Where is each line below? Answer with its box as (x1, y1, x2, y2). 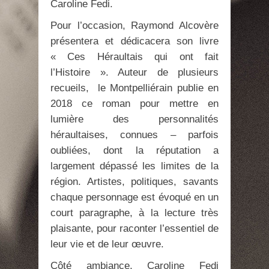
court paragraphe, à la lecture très (50, 207, 219, 219)
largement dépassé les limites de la (50, 160, 219, 172)
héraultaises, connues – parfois (50, 129, 219, 141)
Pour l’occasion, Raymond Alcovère (50, 20, 219, 32)
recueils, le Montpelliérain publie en (50, 82, 219, 94)
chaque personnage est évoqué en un (50, 192, 219, 204)
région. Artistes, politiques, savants (50, 176, 219, 188)
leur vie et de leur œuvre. (50, 238, 164, 250)
